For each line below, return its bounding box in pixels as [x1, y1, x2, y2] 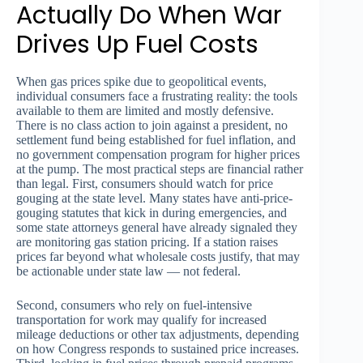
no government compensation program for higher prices [16, 147, 300, 161]
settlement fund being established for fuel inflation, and [16, 132, 296, 147]
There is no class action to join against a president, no [16, 117, 288, 132]
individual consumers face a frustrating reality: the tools [16, 88, 297, 103]
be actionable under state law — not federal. [16, 263, 241, 278]
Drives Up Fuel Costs [16, 27, 258, 62]
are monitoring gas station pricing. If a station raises [16, 234, 278, 249]
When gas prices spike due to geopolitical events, [16, 74, 267, 88]
